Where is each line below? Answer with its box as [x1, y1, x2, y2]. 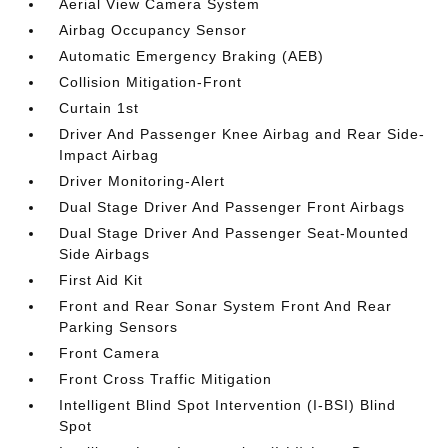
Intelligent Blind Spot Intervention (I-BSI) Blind [59, 397, 397, 413]
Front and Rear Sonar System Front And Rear [59, 298, 393, 314]
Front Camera [59, 345, 161, 361]
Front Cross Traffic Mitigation [59, 371, 273, 387]
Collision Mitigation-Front [59, 74, 243, 90]
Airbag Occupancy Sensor [59, 22, 248, 38]
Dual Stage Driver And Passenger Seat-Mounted [59, 225, 410, 241]
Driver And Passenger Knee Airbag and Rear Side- [59, 126, 426, 142]
